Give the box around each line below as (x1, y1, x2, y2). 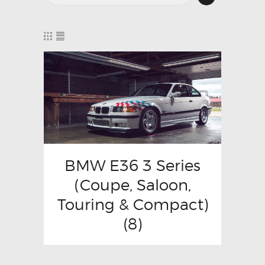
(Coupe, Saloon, (74, 175, 191, 194)
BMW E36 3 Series (64, 156, 201, 174)
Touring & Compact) (57, 195, 208, 214)
